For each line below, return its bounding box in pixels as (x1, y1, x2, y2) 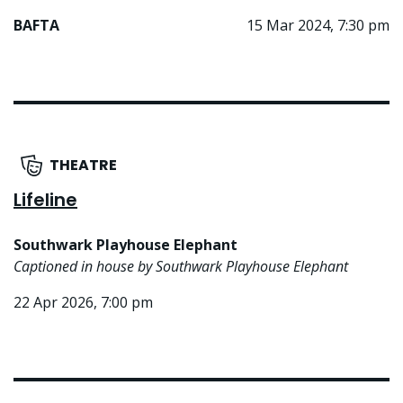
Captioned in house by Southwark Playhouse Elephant (13, 256, 348, 277)
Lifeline (13, 187, 77, 213)
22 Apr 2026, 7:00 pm (13, 292, 153, 313)
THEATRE (49, 155, 117, 176)
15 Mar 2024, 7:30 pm (246, 15, 390, 36)
